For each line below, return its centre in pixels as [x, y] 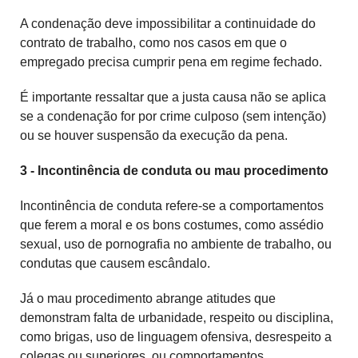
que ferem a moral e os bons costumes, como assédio [172, 225]
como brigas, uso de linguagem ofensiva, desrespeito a [176, 337]
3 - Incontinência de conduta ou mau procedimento [174, 171]
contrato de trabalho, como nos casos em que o [153, 43]
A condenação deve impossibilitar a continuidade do [168, 24]
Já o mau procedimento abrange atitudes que [148, 299]
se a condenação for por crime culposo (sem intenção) [173, 117]
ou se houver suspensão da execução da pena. [154, 136]
